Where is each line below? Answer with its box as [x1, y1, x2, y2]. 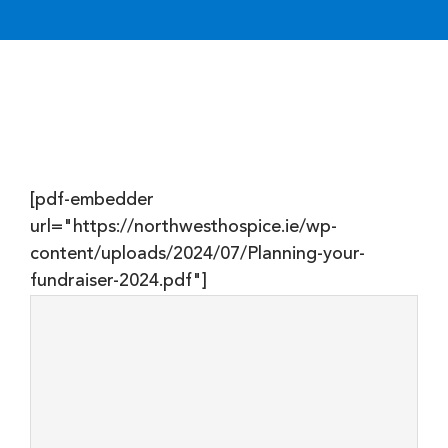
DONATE [302, 11, 369, 28]
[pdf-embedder [30, 191, 154, 209]
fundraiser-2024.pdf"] [30, 272, 207, 290]
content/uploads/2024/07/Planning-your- [30, 245, 365, 263]
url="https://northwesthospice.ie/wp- [30, 218, 337, 236]
